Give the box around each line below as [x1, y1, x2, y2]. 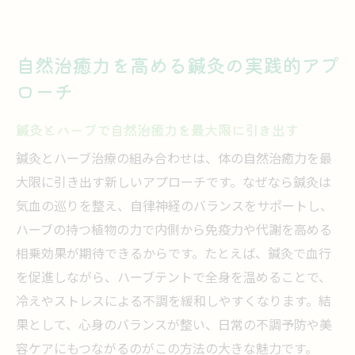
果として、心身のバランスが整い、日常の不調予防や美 [16, 315, 332, 337]
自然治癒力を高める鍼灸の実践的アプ [16, 51, 339, 78]
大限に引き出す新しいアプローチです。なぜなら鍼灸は [16, 173, 331, 194]
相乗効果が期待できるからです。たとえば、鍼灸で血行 [16, 244, 331, 265]
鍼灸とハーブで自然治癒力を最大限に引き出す [16, 120, 299, 139]
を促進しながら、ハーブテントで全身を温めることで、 [16, 268, 331, 289]
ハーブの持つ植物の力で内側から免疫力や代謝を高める [16, 220, 332, 242]
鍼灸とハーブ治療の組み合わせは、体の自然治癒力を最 [16, 149, 332, 170]
